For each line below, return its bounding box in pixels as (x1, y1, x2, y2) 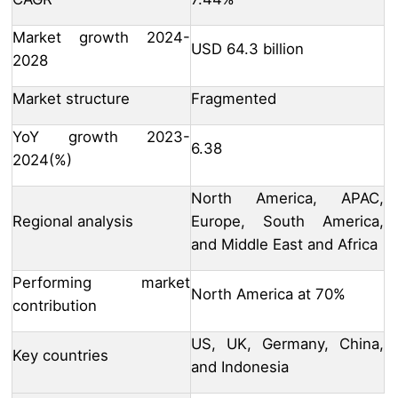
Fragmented (191, 89, 276, 107)
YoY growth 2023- (12, 127, 190, 146)
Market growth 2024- (12, 28, 190, 46)
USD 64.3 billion (191, 39, 304, 58)
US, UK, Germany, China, (191, 334, 384, 353)
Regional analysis (12, 211, 133, 230)
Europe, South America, (191, 211, 384, 230)
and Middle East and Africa (191, 235, 378, 253)
